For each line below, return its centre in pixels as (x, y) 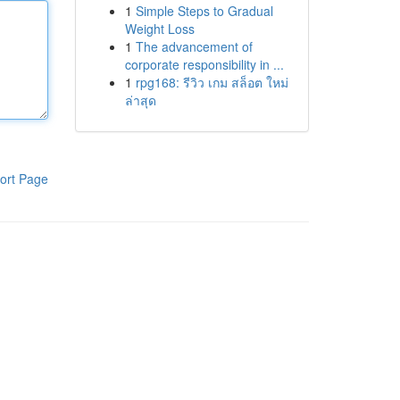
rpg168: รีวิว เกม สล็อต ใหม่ (212, 82)
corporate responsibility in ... (204, 64)
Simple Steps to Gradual (204, 11)
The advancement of (194, 46)
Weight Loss (159, 29)
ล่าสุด (140, 100)
